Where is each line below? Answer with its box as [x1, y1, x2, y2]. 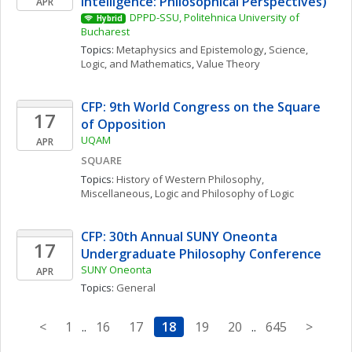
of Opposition [81, 115, 166, 133]
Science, [269, 42, 308, 57]
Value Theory [196, 57, 260, 71]
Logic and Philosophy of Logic [155, 186, 294, 200]
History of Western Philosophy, [116, 172, 264, 186]
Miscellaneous [81, 186, 150, 200]
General [116, 280, 156, 295]
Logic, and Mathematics [81, 57, 192, 71]
